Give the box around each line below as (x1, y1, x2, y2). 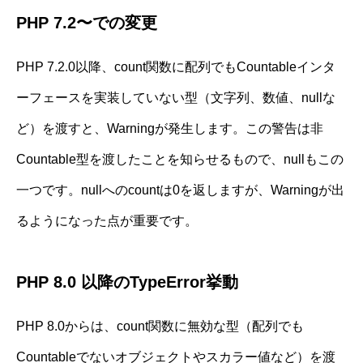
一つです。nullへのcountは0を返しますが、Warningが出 (16, 182, 344, 197)
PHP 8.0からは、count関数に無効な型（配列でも (16, 318, 304, 333)
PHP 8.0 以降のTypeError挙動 (16, 272, 238, 291)
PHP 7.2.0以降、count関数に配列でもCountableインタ (16, 59, 335, 74)
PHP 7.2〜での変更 (16, 13, 157, 32)
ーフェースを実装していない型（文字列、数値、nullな (16, 90, 335, 105)
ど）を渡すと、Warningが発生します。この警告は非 (16, 121, 323, 135)
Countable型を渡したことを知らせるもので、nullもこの (16, 152, 344, 166)
